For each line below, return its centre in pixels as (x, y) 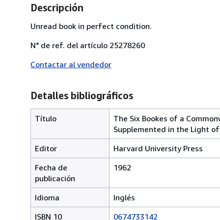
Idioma (47, 197)
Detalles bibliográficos (82, 95)
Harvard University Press (158, 148)
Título (46, 118)
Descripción (57, 7)
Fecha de (51, 167)
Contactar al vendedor (71, 64)
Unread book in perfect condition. (91, 26)
